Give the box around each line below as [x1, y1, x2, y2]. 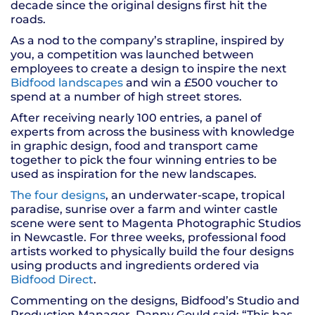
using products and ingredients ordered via [11, 259, 259, 273]
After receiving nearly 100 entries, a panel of [11, 111, 262, 125]
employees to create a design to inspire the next [11, 62, 287, 76]
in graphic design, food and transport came [11, 139, 258, 153]
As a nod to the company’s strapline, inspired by [11, 34, 284, 48]
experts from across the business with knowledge [11, 125, 295, 139]
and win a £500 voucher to [123, 76, 278, 90]
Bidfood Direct [11, 273, 94, 287]
